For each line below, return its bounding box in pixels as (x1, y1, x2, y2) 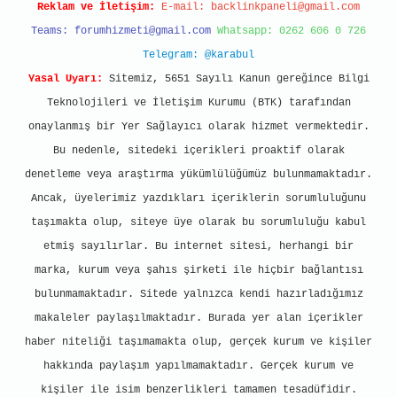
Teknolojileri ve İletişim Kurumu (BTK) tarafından (46, 97, 351, 109)
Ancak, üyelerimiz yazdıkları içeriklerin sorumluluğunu (31, 192, 366, 205)
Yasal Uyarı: (27, 73, 103, 85)
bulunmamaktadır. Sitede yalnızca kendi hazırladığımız (34, 288, 363, 300)
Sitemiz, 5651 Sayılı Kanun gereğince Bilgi (102, 73, 370, 85)
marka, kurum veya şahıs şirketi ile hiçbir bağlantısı (34, 264, 363, 276)
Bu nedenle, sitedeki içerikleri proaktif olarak (52, 144, 345, 157)
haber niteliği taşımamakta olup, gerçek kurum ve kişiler (25, 336, 372, 348)
